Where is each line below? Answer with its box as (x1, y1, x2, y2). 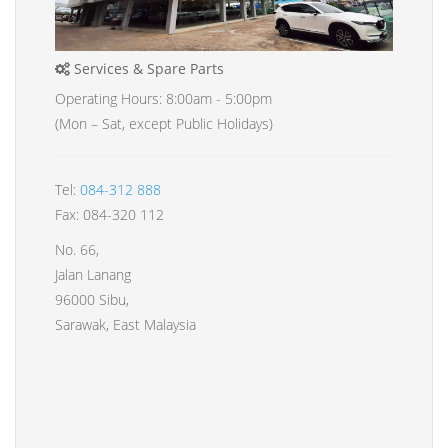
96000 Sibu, (55, 290, 129, 310)
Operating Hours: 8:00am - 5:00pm (55, 89, 272, 109)
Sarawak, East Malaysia (55, 315, 196, 335)
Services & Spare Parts (70, 59, 224, 79)
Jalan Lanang (55, 265, 131, 285)
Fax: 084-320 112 (55, 205, 164, 225)
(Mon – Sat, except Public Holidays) (55, 114, 273, 134)
